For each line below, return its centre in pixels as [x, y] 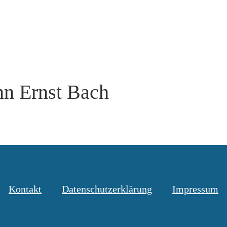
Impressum [195, 189]
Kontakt [25, 189]
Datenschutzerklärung [107, 189]
